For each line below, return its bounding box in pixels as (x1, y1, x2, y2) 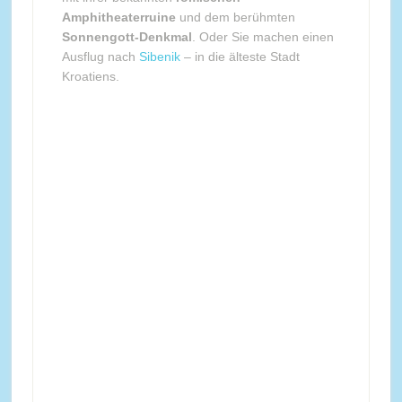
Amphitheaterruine (61, 9, 176, 24)
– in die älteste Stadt (179, 48, 300, 64)
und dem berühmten (175, 9, 295, 24)
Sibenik (138, 48, 180, 64)
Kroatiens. (61, 68, 119, 83)
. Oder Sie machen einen (191, 29, 334, 44)
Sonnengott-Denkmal (61, 29, 192, 44)
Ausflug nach (61, 48, 139, 64)
